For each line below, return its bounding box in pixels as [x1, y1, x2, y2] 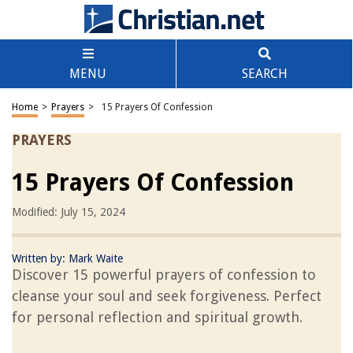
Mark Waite [69, 252, 123, 265]
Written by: [12, 252, 69, 265]
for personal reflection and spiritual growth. [12, 309, 303, 325]
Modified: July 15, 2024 [12, 206, 125, 218]
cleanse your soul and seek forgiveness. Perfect [12, 288, 321, 304]
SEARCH [241, 66, 288, 81]
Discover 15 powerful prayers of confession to [12, 266, 316, 283]
